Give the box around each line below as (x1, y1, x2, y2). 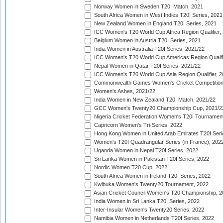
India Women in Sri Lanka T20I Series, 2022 (93, 198, 200, 205)
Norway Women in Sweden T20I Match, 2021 (93, 3, 203, 10)
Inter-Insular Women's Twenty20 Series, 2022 (93, 207, 204, 213)
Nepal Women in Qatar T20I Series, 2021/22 (93, 63, 201, 69)
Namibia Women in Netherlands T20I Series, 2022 (93, 215, 214, 222)
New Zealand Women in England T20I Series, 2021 (93, 20, 217, 27)
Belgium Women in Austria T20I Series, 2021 (93, 37, 201, 44)
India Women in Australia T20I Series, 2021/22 (93, 46, 205, 52)
